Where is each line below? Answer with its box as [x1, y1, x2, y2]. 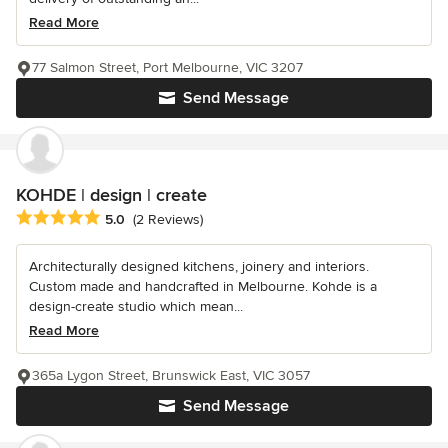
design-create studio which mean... [29, 297, 243, 315]
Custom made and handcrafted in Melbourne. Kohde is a [29, 277, 377, 295]
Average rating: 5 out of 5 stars [15, 207, 229, 228]
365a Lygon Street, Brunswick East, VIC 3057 [32, 366, 310, 384]
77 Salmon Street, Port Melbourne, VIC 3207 [32, 58, 303, 76]
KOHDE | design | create [16, 183, 207, 206]
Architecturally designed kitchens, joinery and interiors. [29, 257, 369, 275]
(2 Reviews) [133, 210, 203, 228]
